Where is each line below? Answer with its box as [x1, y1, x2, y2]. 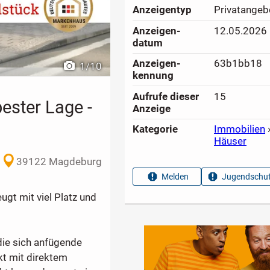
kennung [133, 69, 174, 82]
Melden [162, 172, 189, 182]
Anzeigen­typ [133, 4, 192, 16]
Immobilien [214, 123, 266, 136]
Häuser [214, 135, 247, 148]
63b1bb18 [214, 57, 263, 70]
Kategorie [133, 123, 178, 136]
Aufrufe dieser [133, 90, 199, 102]
